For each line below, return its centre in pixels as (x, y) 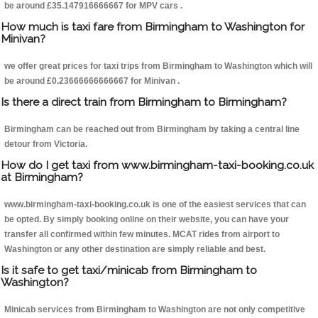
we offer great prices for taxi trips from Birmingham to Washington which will (158, 66)
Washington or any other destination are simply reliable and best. (135, 250)
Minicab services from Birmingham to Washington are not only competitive (155, 310)
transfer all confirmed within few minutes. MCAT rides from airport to (142, 235)
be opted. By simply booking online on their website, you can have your (147, 220)
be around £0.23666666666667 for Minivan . (92, 81)
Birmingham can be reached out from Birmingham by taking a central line (152, 130)
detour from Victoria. (46, 144)
